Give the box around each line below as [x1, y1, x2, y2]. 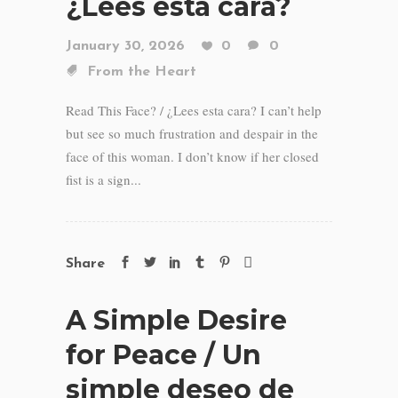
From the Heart [87, 65, 196, 79]
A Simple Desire [66, 304, 287, 337]
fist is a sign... [66, 171, 141, 188]
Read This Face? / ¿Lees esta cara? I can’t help [66, 101, 322, 119]
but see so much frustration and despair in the [66, 124, 318, 142]
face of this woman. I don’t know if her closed [66, 147, 319, 165]
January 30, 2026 [66, 39, 185, 53]
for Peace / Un [66, 338, 261, 371]
